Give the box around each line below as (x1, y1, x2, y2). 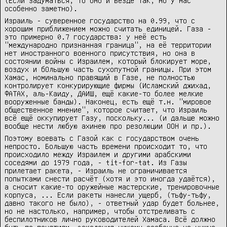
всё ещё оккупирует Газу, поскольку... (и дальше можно (5, 113, 219, 122)
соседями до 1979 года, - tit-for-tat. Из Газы (5, 158, 187, 167)
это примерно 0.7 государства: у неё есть (5, 32, 167, 41)
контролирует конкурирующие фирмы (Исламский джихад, (5, 81, 211, 90)
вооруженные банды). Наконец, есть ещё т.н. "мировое (5, 97, 211, 106)
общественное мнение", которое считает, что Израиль (5, 105, 207, 114)
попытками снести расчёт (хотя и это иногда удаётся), (5, 174, 215, 183)
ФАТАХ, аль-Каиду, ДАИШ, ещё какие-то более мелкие (5, 89, 203, 98)
